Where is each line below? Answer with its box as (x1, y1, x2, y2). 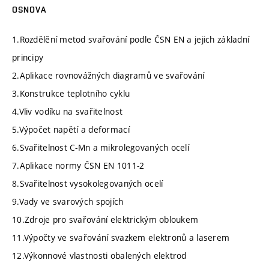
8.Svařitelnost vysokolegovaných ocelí (12, 178, 163, 189)
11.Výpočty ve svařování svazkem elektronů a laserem (12, 232, 230, 243)
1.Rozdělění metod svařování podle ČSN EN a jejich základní (12, 34, 250, 45)
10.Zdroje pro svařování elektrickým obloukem (12, 214, 199, 225)
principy (12, 52, 44, 63)
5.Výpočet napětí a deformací (12, 124, 130, 135)
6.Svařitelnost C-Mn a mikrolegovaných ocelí (12, 142, 190, 153)
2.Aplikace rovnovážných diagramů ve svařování (12, 70, 205, 81)
